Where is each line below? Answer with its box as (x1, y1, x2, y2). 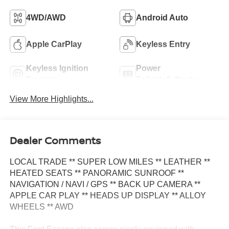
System (26, 75, 55, 84)
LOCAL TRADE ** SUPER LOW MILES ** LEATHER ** (9, 157, 210, 167)
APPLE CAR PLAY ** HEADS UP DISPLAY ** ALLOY (9, 191, 206, 200)
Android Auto (136, 13, 188, 22)
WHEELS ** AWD (9, 202, 74, 212)
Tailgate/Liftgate (136, 75, 197, 84)
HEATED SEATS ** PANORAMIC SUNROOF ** (9, 169, 184, 178)
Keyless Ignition (26, 63, 88, 73)
